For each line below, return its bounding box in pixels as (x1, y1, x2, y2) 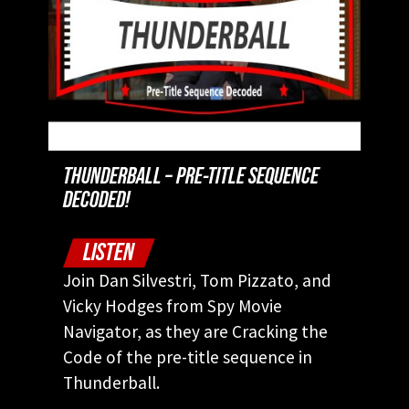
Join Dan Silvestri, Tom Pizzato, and (63, 269, 331, 292)
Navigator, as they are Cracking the (63, 320, 328, 343)
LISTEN (83, 239, 135, 265)
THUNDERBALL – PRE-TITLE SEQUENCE (63, 165, 319, 189)
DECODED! (63, 189, 130, 213)
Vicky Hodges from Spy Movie (63, 295, 282, 318)
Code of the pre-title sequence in (63, 346, 312, 369)
